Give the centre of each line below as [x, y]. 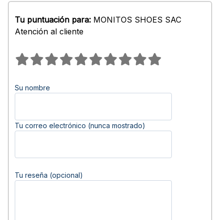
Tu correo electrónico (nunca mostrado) [80, 125]
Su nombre [32, 88]
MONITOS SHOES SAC [136, 20]
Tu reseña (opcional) [49, 175]
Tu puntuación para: [53, 20]
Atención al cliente [49, 31]
